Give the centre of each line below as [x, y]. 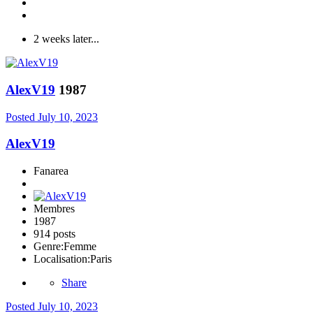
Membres [54, 209]
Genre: [49, 247]
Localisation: [62, 259]
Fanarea [51, 171]
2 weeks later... [66, 39]
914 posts [54, 234]
